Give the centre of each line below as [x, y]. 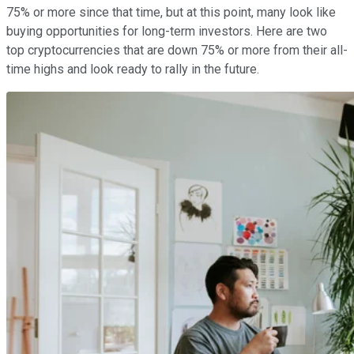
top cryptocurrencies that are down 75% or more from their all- [177, 50]
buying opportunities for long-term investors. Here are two [167, 31]
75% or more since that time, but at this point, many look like [171, 12]
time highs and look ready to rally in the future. [134, 69]
